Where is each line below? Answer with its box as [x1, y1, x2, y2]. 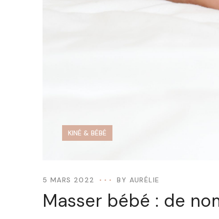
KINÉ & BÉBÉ [68, 129, 107, 138]
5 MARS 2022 [43, 175, 95, 185]
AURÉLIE [129, 175, 160, 185]
